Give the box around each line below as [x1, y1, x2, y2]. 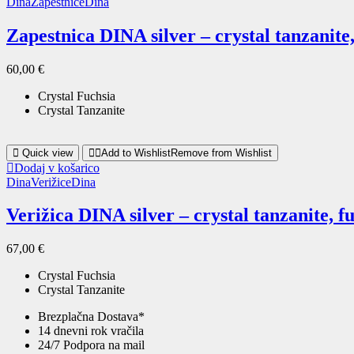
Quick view [22, 146, 73, 159]
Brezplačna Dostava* [38, 310, 145, 324]
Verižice [31, 175, 71, 189]
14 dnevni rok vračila [38, 324, 144, 338]
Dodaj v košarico [14, 160, 100, 175]
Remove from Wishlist [171, 146, 272, 159]
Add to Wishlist [101, 146, 171, 159]
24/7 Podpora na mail [38, 338, 145, 352]
